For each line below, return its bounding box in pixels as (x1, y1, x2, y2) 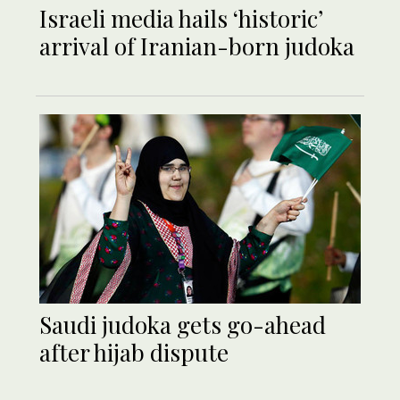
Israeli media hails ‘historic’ (39, 3, 322, 35)
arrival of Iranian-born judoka (39, 30, 354, 62)
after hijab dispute (39, 337, 229, 369)
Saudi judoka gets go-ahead (39, 309, 326, 341)
